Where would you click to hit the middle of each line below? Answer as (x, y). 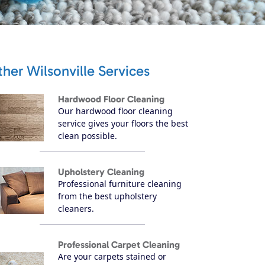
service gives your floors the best (123, 123)
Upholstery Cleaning (101, 172)
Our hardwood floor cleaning (115, 111)
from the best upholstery (107, 196)
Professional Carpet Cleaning (119, 244)
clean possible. (88, 135)
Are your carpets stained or (112, 256)
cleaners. (76, 208)
